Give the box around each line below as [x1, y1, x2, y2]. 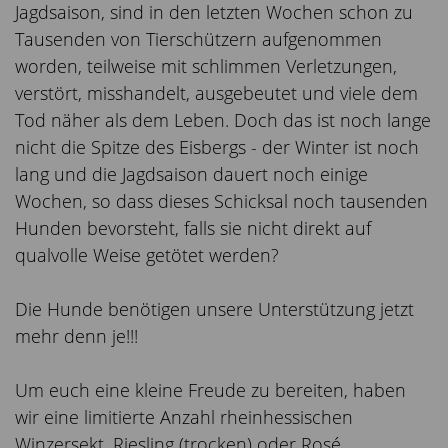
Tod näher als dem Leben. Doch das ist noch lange [15, 107, 431, 132]
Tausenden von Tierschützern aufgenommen [15, 26, 382, 51]
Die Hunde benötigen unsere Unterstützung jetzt [15, 296, 414, 321]
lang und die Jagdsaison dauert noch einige [15, 161, 368, 186]
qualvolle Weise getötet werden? [15, 242, 279, 267]
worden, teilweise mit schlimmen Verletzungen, [15, 53, 397, 78]
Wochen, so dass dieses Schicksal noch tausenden [15, 188, 428, 213]
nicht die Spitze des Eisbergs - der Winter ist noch [15, 134, 419, 159]
